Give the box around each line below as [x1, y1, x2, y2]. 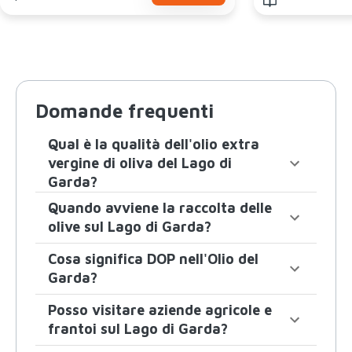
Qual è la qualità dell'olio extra [48, 135, 259, 152]
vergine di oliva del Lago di [48, 154, 232, 171]
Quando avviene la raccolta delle [48, 199, 272, 216]
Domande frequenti [35, 99, 214, 122]
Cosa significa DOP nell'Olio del [48, 250, 258, 267]
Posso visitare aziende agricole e [48, 301, 272, 318]
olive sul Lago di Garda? [48, 218, 211, 235]
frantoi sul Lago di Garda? [48, 320, 228, 337]
